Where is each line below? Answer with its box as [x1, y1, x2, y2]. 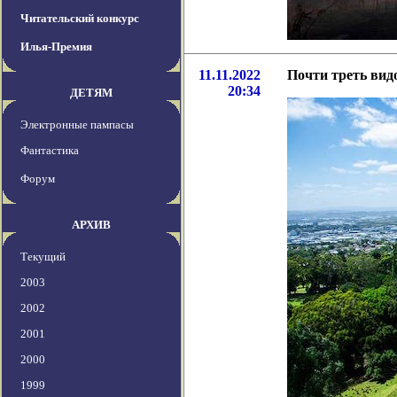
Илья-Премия [20, 40, 92, 54]
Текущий [20, 250, 66, 264]
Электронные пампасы [20, 118, 134, 132]
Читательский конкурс [20, 12, 139, 26]
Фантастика [20, 144, 79, 158]
